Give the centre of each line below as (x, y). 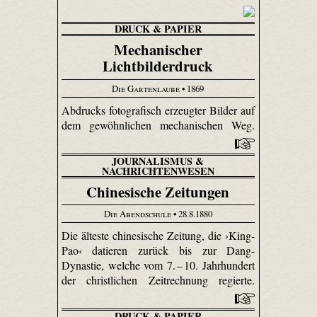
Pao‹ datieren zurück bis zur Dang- (158, 250)
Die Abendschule (137, 214)
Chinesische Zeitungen (158, 191)
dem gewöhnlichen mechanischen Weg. (158, 125)
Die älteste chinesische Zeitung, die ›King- (158, 235)
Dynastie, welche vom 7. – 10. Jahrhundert (158, 265)
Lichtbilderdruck (158, 66)
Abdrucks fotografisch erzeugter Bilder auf (158, 110)
